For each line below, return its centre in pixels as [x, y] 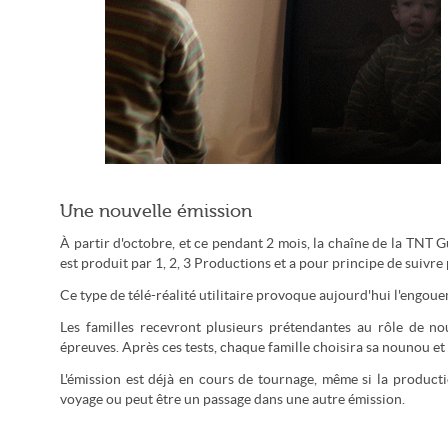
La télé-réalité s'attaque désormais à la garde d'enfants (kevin [273, 199]
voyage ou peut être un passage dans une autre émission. [232, 399]
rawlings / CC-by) [273, 211]
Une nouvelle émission [156, 211]
